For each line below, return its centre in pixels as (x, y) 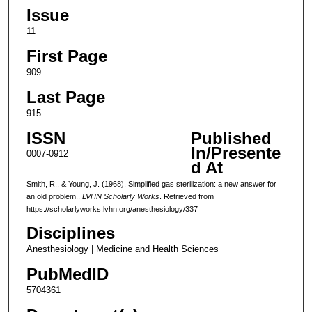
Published (231, 138)
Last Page (65, 97)
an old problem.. (54, 196)
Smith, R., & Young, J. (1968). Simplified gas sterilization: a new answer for (151, 184)
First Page (67, 56)
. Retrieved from (186, 196)
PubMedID (67, 274)
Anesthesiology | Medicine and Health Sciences (122, 249)
